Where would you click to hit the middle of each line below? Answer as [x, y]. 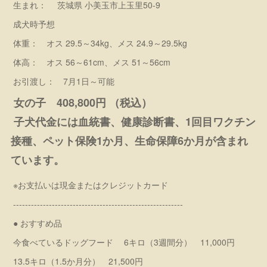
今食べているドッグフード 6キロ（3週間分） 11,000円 [124, 242]
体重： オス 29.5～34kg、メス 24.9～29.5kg [105, 43]
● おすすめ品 [38, 223]
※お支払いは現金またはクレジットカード [91, 185]
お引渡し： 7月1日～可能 [64, 81]
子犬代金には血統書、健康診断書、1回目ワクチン [133, 122]
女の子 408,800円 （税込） [83, 103]
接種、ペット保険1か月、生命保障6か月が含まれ [130, 141]
